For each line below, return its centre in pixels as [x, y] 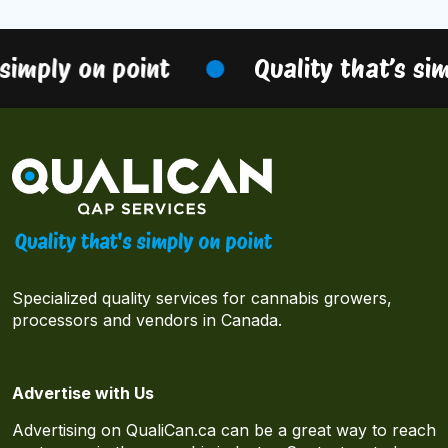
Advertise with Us [83, 393]
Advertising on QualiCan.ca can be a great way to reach [224, 430]
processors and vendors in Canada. [147, 320]
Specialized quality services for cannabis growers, [202, 298]
